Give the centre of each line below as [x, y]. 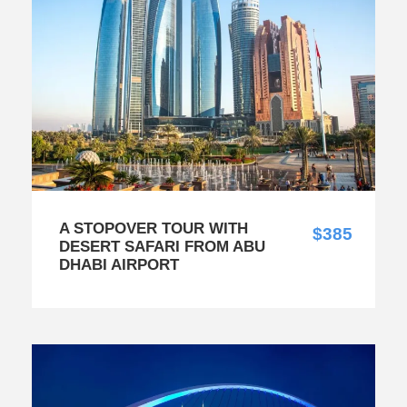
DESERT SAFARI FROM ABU [162, 247]
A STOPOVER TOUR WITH [154, 229]
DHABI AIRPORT [119, 265]
